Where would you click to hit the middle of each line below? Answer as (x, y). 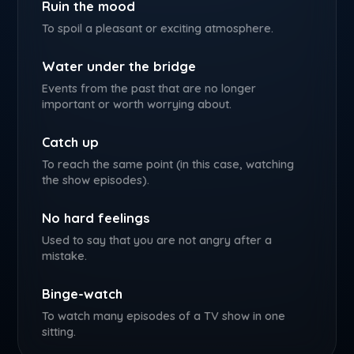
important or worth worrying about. (137, 104)
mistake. (65, 256)
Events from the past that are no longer (149, 88)
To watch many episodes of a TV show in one (164, 316)
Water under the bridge (119, 66)
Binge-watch (83, 294)
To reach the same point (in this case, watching (168, 164)
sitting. (59, 331)
